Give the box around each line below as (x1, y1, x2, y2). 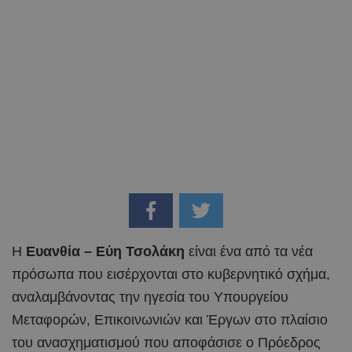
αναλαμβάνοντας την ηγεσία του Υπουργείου (12, 288, 288, 305)
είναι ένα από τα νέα (185, 243, 313, 259)
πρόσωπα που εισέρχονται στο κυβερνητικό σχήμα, (12, 266, 330, 282)
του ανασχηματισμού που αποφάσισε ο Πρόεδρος (12, 334, 321, 350)
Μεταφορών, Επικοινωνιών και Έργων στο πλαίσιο (12, 311, 328, 328)
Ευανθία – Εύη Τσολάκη (26, 243, 185, 259)
